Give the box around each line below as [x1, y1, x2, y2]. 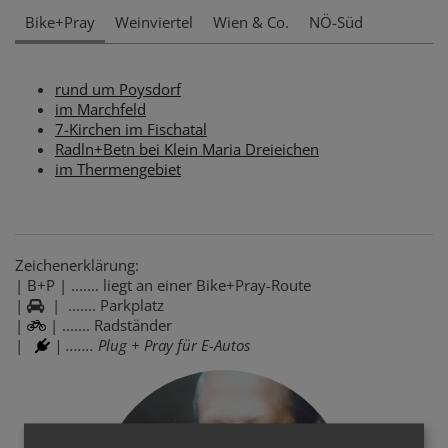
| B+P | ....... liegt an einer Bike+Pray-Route [15, 275, 311, 295]
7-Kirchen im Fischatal [55, 119, 207, 139]
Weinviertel [115, 12, 193, 32]
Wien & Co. [213, 12, 289, 32]
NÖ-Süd [309, 12, 363, 32]
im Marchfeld [55, 99, 146, 119]
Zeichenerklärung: [15, 255, 139, 275]
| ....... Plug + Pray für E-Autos [54, 335, 250, 355]
